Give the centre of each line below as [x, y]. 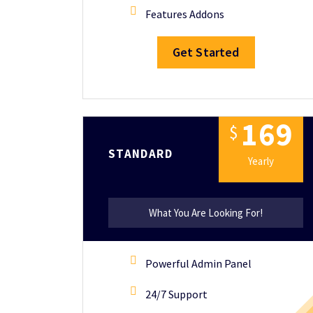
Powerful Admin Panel [198, 263]
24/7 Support [176, 294]
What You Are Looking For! [206, 213]
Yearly [261, 161]
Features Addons [185, 14]
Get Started [206, 52]
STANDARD [140, 153]
